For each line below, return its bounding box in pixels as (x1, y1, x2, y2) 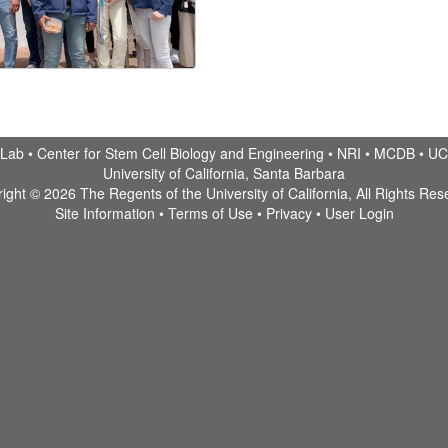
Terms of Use (167, 202, 253, 223)
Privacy (265, 202, 312, 223)
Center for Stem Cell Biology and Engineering (36, 142, 324, 163)
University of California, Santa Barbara (103, 162, 345, 183)
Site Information (54, 202, 155, 223)
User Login (324, 202, 394, 223)
